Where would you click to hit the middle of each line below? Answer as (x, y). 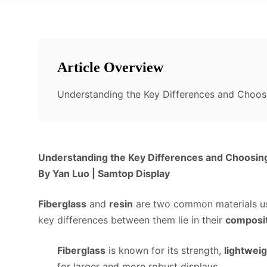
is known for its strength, (165, 250)
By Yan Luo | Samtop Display (104, 173)
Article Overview (110, 67)
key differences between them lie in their (132, 220)
